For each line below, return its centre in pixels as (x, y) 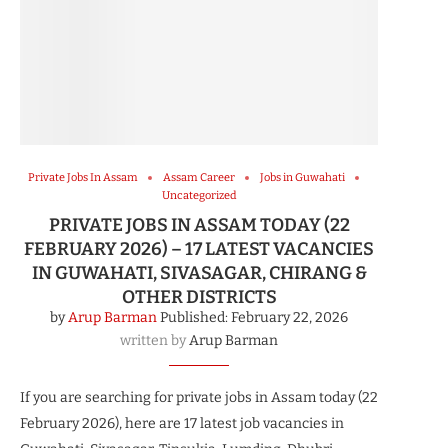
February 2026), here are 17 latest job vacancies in (182, 424)
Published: (194, 318)
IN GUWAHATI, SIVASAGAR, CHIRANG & (199, 273)
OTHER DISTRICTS (199, 297)
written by (154, 341)
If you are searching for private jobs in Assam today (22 (199, 398)
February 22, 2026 (288, 318)
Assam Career (199, 178)
